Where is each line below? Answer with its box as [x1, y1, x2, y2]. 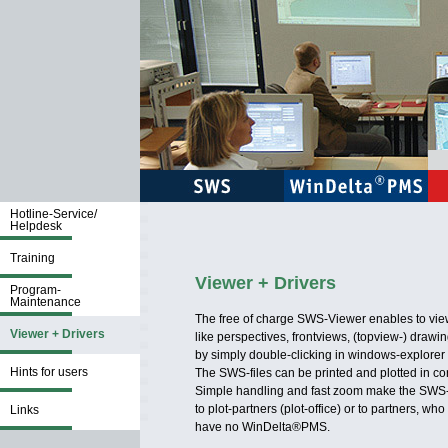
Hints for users [10, 365, 88, 379]
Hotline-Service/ [10, 207, 97, 221]
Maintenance [10, 295, 81, 309]
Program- [10, 283, 61, 297]
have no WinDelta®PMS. [195, 420, 330, 434]
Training [10, 251, 55, 265]
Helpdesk [10, 219, 62, 233]
